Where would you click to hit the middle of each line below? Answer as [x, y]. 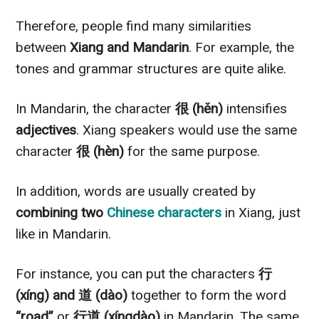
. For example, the [242, 48]
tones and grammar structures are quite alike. [151, 69]
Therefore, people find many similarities [134, 26]
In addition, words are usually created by [136, 192]
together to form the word [207, 296]
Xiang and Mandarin [128, 48]
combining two [60, 213]
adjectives [46, 130]
